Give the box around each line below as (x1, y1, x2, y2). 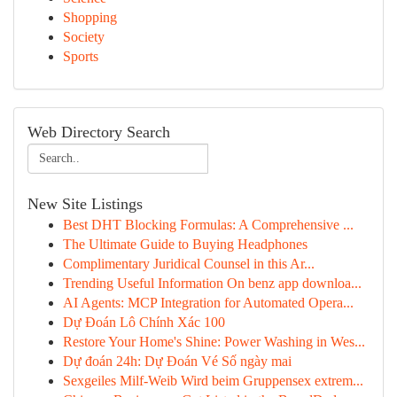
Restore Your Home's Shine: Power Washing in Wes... (63, 334, 365, 349)
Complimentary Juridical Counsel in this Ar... (63, 256, 315, 271)
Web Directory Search (27, 123, 170, 141)
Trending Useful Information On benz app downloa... (63, 276, 362, 291)
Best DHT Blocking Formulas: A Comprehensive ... (63, 217, 354, 232)
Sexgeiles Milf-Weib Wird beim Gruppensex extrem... (63, 373, 363, 388)
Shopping (63, 10, 117, 25)
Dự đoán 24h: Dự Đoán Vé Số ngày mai (63, 354, 292, 369)
